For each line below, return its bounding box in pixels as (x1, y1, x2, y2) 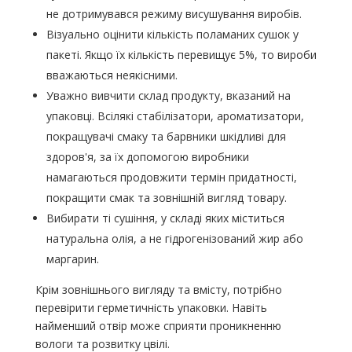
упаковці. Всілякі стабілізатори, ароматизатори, (46, 108, 304, 124)
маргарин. (46, 251, 99, 267)
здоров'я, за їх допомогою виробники (46, 149, 249, 165)
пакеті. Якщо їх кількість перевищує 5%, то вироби (46, 47, 317, 63)
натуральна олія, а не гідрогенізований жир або (46, 231, 303, 247)
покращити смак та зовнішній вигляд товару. (46, 190, 287, 206)
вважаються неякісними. (46, 68, 178, 83)
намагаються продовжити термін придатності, (46, 170, 297, 185)
